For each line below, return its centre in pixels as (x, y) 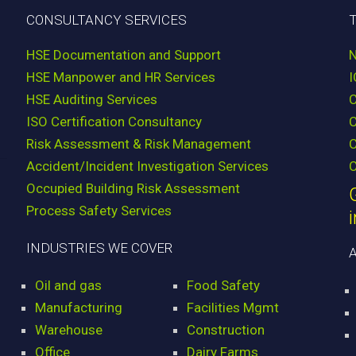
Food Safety (224, 286)
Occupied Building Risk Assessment (133, 189)
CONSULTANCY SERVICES (106, 20)
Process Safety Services (99, 211)
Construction (226, 330)
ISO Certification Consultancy (114, 122)
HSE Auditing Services (91, 100)
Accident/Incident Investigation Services (147, 166)
